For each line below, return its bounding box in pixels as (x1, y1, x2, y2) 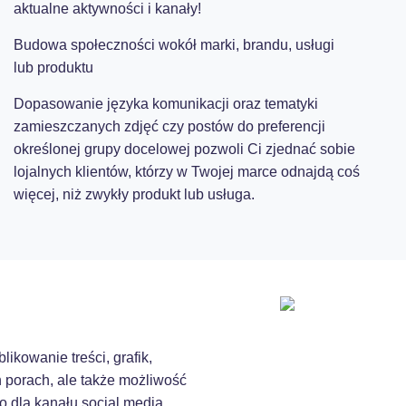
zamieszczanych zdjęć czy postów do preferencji (13, 119, 325, 134)
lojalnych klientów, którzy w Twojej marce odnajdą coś (13, 164, 360, 179)
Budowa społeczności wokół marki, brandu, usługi (13, 37, 334, 53)
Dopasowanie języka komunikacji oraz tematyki (13, 96, 318, 111)
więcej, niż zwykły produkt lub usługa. (13, 187, 255, 202)
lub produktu (13, 60, 93, 75)
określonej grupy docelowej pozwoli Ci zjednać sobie (13, 141, 355, 157)
